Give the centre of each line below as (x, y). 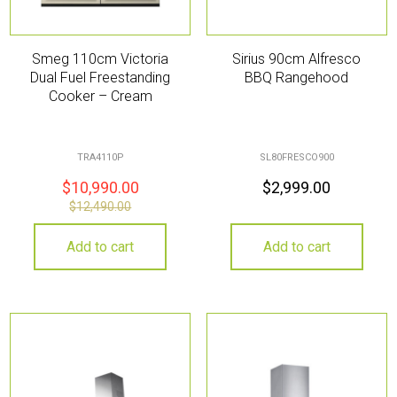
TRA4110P (100, 158)
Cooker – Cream (100, 96)
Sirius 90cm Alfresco (297, 58)
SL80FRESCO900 (296, 158)
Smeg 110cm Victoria (101, 58)
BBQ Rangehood (297, 77)
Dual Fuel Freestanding (101, 77)
